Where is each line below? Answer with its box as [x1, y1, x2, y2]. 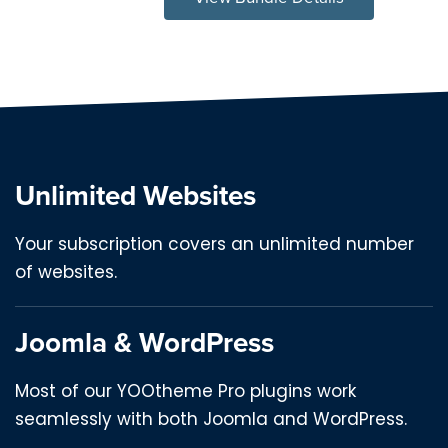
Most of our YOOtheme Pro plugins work [15, 379, 356, 404]
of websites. [15, 260, 117, 285]
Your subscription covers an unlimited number [15, 232, 414, 257]
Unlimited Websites [15, 175, 256, 216]
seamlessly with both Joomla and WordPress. [15, 407, 407, 432]
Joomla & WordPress [15, 322, 274, 363]
